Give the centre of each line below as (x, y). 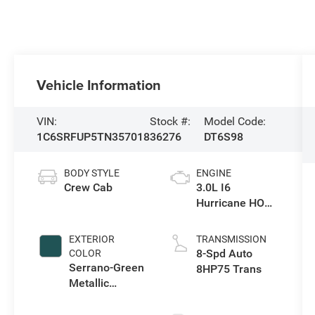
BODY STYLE (92, 173)
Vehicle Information (99, 85)
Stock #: (171, 122)
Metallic (89, 283)
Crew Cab (89, 188)
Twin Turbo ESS (236, 219)
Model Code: (235, 122)
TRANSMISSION (231, 239)
